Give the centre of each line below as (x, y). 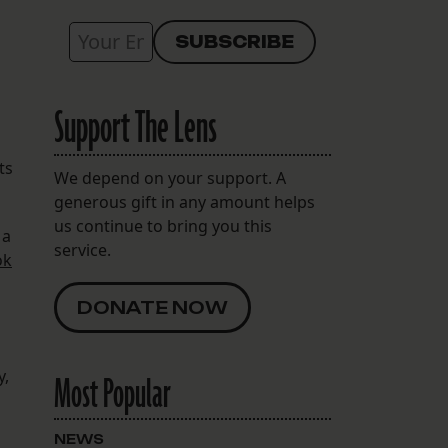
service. (82, 250)
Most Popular (112, 395)
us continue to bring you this (162, 226)
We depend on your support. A (169, 178)
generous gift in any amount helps (184, 202)
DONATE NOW (152, 308)
